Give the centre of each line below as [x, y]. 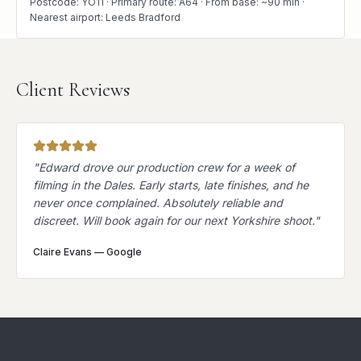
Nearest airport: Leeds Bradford [105, 18]
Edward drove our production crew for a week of [167, 168]
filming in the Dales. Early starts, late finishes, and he [171, 185]
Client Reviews [73, 90]
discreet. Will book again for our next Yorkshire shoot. [174, 221]
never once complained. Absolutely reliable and [158, 203]
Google [124, 252]
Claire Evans [62, 252]
